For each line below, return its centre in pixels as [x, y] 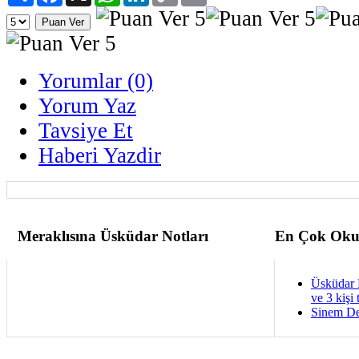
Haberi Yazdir [100, 155]
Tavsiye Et [86, 130]
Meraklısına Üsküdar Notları [113, 236]
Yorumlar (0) [96, 81]
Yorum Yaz [87, 105]
